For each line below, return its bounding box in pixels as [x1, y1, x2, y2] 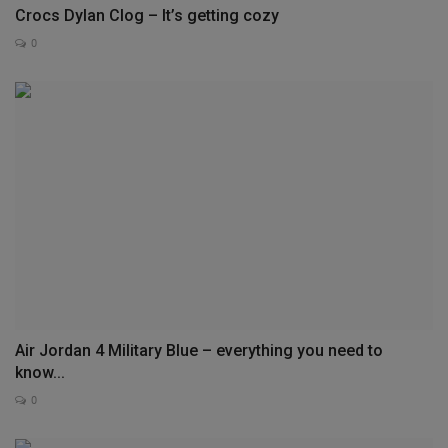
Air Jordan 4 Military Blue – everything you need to [15, 340, 383, 360]
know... [15, 362, 65, 382]
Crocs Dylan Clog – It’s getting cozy [15, 6, 279, 26]
